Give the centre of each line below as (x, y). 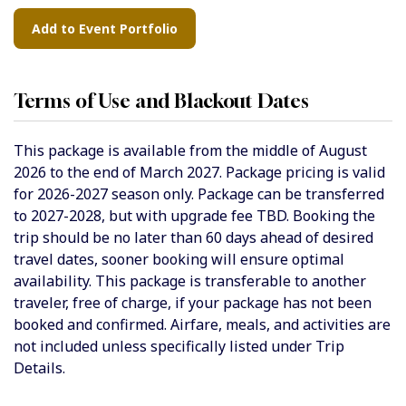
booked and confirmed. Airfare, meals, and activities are (202, 325)
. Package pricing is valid (302, 173)
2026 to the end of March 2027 (116, 173)
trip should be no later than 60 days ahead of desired (193, 238)
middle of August (308, 151)
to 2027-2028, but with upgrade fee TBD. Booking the (194, 216)
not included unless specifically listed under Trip (179, 347)
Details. (39, 368)
